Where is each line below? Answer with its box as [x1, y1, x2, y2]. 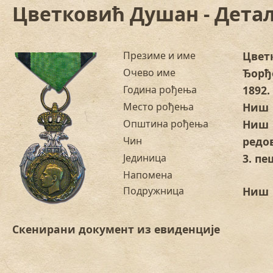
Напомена [123, 168, 173, 182]
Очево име [123, 65, 176, 79]
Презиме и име [123, 48, 196, 62]
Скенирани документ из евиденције [12, 221, 220, 236]
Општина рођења [123, 116, 209, 130]
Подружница [123, 183, 185, 197]
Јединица [123, 151, 167, 165]
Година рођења [123, 82, 197, 96]
